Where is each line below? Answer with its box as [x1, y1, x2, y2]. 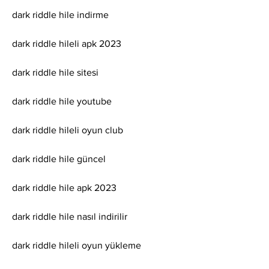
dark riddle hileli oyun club [12, 125, 123, 136]
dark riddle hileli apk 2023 [12, 38, 121, 49]
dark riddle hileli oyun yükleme [12, 240, 141, 251]
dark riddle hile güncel [12, 154, 106, 165]
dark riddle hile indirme [12, 10, 109, 20]
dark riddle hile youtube [12, 96, 112, 107]
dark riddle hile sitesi [12, 67, 98, 78]
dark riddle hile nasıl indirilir [12, 211, 127, 222]
